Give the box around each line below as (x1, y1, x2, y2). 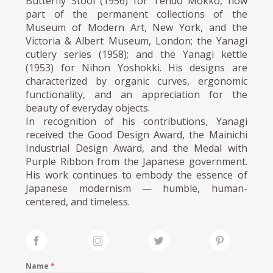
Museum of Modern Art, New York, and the (26, 21, 247, 35)
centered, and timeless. (26, 195, 130, 209)
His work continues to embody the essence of (26, 168, 247, 182)
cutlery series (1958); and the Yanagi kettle (26, 48, 247, 62)
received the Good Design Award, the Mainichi (26, 128, 247, 142)
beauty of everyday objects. (26, 101, 151, 115)
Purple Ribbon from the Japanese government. (26, 155, 247, 169)
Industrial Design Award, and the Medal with (26, 141, 247, 155)
